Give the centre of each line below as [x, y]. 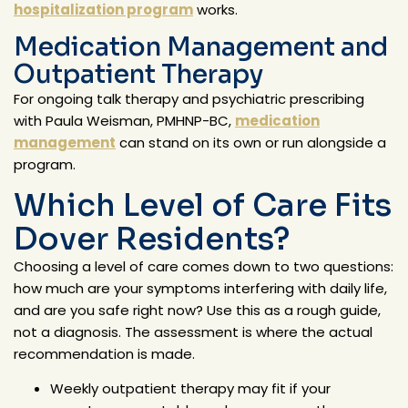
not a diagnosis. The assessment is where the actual [193, 331]
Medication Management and [201, 46]
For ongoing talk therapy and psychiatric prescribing [189, 98]
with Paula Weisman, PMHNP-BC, [124, 120]
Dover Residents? [152, 239]
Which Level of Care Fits [203, 205]
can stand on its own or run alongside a [251, 142]
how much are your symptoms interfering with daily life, [200, 288]
